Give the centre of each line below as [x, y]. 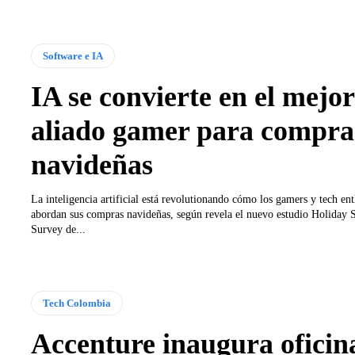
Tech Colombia [76, 303]
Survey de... [58, 229]
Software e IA [73, 55]
